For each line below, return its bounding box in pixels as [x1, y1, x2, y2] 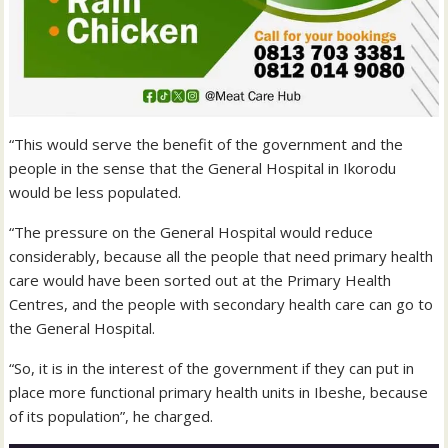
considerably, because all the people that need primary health [9, 246, 434, 267]
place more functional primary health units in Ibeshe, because [9, 382, 429, 403]
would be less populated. [9, 182, 182, 203]
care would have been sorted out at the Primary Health [9, 270, 392, 291]
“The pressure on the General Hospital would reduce [9, 222, 374, 243]
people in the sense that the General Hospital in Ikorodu [9, 158, 397, 179]
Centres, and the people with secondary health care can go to [9, 294, 434, 315]
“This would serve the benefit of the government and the [9, 134, 404, 155]
